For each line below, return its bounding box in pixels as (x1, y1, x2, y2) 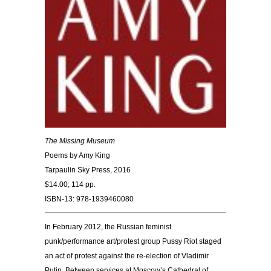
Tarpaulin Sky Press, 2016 (45, 165, 131, 174)
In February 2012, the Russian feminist (45, 222, 171, 231)
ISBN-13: (45, 194, 74, 203)
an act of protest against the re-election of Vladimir (45, 251, 209, 260)
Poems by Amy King (45, 151, 110, 160)
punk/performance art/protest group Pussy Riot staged (45, 237, 221, 246)
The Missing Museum (45, 136, 115, 145)
